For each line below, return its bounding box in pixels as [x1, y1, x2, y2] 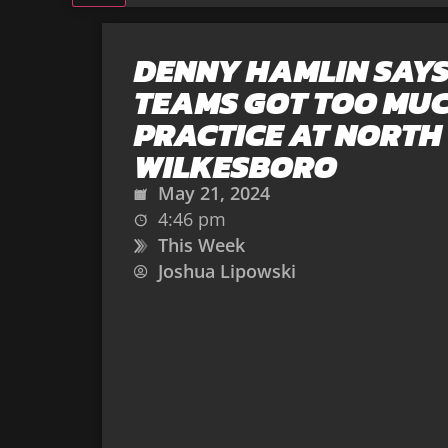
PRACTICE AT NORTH [134, 111, 442, 159]
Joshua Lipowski [158, 259, 296, 283]
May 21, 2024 [158, 181, 270, 205]
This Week [158, 233, 245, 257]
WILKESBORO [134, 143, 337, 191]
